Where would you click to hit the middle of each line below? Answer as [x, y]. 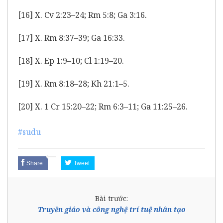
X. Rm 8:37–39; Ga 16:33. [79, 38]
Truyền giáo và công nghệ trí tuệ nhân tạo [111, 209]
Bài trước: [111, 198]
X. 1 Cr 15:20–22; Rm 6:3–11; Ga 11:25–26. [110, 106]
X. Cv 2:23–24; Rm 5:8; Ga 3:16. [90, 15]
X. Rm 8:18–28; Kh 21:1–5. [81, 83]
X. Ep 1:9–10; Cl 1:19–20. [78, 60]
